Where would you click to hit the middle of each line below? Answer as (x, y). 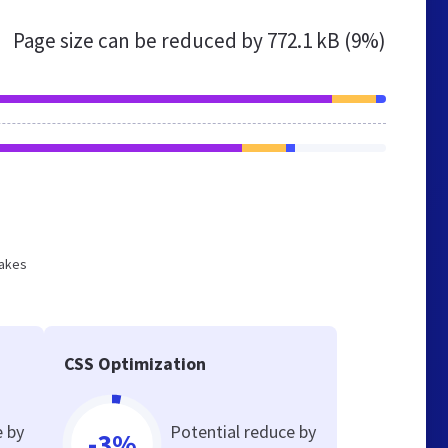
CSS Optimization (135, 363)
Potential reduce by (243, 431)
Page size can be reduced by (140, 40)
